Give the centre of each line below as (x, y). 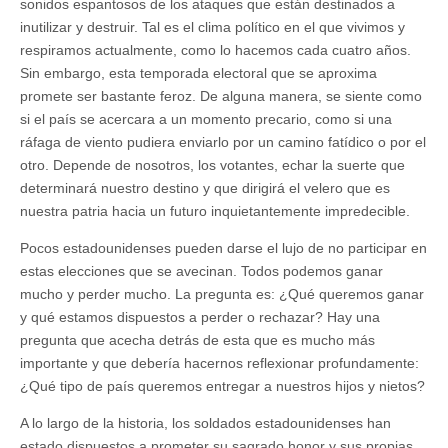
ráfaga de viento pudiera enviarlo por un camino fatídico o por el (223, 141)
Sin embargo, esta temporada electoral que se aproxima (198, 72)
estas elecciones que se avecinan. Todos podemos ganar (201, 270)
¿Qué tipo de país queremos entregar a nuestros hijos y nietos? (222, 385)
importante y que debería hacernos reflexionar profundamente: (219, 362)
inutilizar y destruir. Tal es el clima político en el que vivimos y (212, 26)
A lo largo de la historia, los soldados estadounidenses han (205, 422)
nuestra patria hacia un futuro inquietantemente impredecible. (215, 210)
